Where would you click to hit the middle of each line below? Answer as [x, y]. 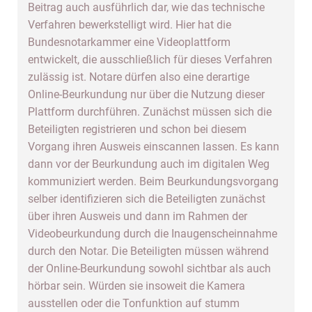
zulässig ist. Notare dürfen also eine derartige [139, 77]
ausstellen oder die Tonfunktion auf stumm [134, 303]
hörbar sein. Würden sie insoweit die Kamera [136, 286]
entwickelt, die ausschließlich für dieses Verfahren [150, 60]
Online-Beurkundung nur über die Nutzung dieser [146, 94]
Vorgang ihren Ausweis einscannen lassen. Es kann [154, 147]
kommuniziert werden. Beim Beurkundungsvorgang [153, 181]
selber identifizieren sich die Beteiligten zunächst [147, 199]
